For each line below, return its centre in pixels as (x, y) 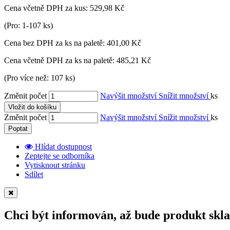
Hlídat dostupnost (63, 147)
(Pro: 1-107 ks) (28, 26)
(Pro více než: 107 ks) (40, 78)
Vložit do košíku (32, 107)
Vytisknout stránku (55, 165)
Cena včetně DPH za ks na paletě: (60, 61)
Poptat (18, 129)
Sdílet (34, 175)
